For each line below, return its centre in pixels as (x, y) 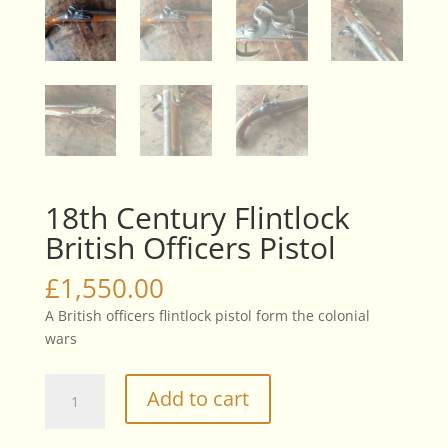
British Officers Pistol (190, 248)
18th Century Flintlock (197, 218)
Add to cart (197, 399)
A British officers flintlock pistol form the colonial (207, 316)
